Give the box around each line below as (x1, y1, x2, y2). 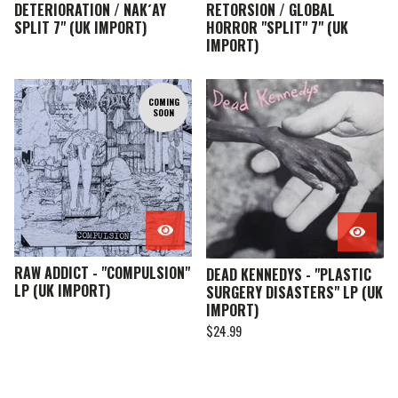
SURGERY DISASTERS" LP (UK (206, 282, 383, 304)
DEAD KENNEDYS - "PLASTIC (206, 264, 371, 286)
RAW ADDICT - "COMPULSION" (14, 262, 190, 284)
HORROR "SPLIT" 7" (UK (206, 17, 348, 39)
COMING (147, 95, 179, 109)
